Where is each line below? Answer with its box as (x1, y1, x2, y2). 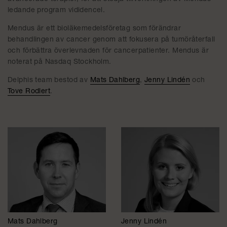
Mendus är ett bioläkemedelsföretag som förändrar (8, 25, 181, 32)
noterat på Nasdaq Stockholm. (8, 59, 111, 66)
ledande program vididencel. (8, 7, 105, 14)
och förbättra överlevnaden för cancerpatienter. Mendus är (8, 48, 209, 55)
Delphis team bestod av (8, 77, 90, 84)
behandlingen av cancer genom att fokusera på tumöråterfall (8, 36, 215, 44)
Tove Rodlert (8, 88, 51, 95)
